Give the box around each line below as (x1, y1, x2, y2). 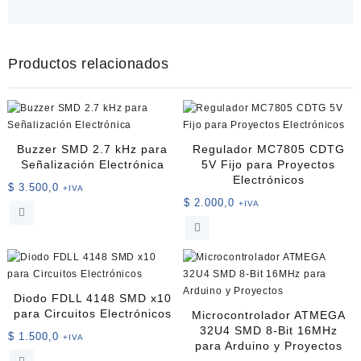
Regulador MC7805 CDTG (192, 142, 345, 156)
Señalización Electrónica (20, 157, 164, 171)
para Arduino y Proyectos (194, 338, 342, 352)
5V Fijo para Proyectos (201, 157, 336, 171)
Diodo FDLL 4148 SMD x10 (13, 291, 172, 305)
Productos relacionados (8, 55, 168, 72)
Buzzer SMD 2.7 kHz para (17, 142, 168, 156)
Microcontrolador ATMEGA (191, 308, 346, 322)
